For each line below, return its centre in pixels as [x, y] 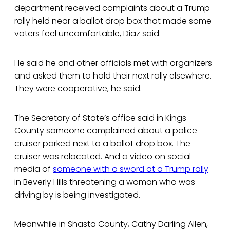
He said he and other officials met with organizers [113, 63]
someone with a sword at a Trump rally [131, 169]
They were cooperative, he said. [78, 89]
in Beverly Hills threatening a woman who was [105, 182]
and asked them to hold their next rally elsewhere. [113, 76]
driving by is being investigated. [77, 195]
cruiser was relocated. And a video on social [103, 157]
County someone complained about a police [106, 131]
